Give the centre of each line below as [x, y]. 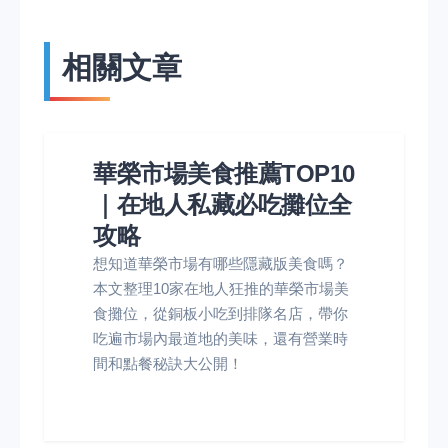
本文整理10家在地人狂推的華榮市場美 [221, 288]
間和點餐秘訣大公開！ [168, 363]
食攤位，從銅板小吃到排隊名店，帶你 [220, 313]
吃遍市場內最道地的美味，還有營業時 [220, 338]
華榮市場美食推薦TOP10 [224, 173]
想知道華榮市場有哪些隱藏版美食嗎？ [220, 263]
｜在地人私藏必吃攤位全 [222, 204]
